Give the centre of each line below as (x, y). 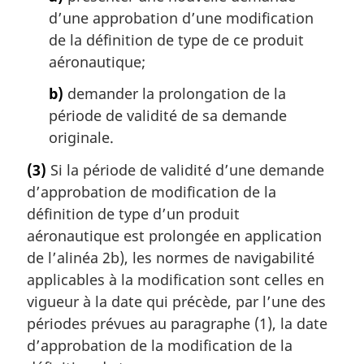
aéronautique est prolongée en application (174, 235)
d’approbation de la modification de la (160, 345)
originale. (81, 138)
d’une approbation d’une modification (181, 17)
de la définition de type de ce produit (176, 39)
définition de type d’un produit (133, 213)
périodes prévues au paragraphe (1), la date (177, 323)
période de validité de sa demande (168, 116)
